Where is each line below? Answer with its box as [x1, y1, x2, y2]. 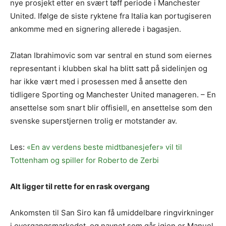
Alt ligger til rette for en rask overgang [10, 182, 150, 192]
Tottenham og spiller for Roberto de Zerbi [10, 155, 159, 165]
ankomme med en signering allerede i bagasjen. [10, 24, 181, 34]
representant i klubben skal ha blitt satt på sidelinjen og [10, 64, 207, 74]
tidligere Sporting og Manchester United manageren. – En [10, 90, 216, 100]
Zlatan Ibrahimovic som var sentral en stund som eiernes [10, 50, 212, 61]
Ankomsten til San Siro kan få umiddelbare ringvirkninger [10, 208, 214, 218]
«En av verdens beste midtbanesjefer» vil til [27, 142, 182, 152]
